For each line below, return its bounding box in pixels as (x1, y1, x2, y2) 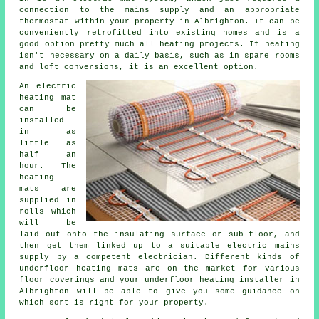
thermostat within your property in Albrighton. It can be (19, 16, 300, 26)
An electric (19, 81, 76, 90)
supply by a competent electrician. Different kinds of (19, 252, 300, 261)
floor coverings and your (19, 275, 145, 284)
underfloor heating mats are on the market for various (19, 263, 300, 273)
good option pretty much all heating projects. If (19, 39, 265, 48)
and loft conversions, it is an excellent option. (19, 62, 259, 71)
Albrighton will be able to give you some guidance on (19, 286, 300, 296)
